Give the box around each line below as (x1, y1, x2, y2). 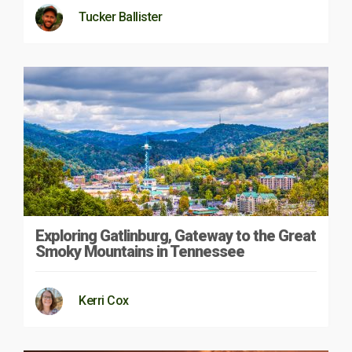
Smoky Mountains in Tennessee (35, 241, 244, 261)
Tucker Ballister (79, 9, 162, 24)
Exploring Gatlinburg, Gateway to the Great (35, 225, 316, 245)
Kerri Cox (79, 292, 129, 308)
